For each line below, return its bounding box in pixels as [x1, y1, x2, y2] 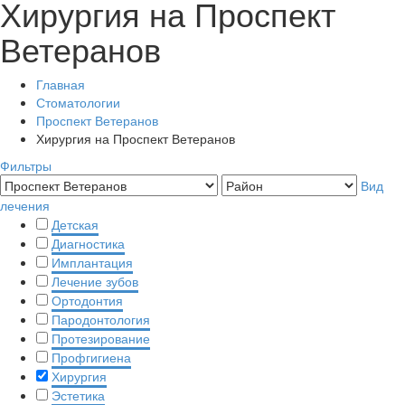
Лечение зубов [52, 272, 138, 290]
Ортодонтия [52, 291, 123, 309]
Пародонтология [52, 310, 150, 328]
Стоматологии [36, 93, 120, 111]
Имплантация [52, 253, 133, 271]
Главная [36, 75, 85, 93]
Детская [52, 215, 99, 233]
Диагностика [52, 234, 125, 252]
